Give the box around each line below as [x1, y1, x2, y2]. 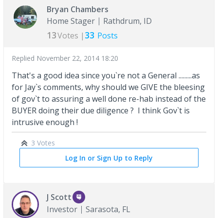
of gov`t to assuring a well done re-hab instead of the [12, 93, 206, 105]
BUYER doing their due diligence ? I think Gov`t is [12, 105, 190, 116]
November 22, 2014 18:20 [36, 54, 118, 63]
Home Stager [47, 16, 95, 27]
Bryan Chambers [47, 4, 109, 15]
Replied [12, 54, 36, 63]
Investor [47, 204, 77, 215]
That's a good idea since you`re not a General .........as [12, 70, 200, 81]
